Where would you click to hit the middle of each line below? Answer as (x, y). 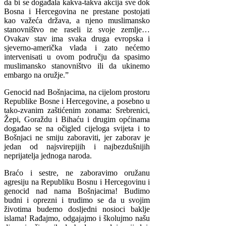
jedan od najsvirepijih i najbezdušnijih (77, 147)
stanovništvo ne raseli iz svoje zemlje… (77, 30)
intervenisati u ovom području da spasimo (77, 57)
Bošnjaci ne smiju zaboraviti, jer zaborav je (77, 138)
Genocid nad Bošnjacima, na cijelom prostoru (77, 92)
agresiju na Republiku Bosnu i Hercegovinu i (77, 182)
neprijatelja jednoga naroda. (48, 156)
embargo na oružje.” (36, 75)
